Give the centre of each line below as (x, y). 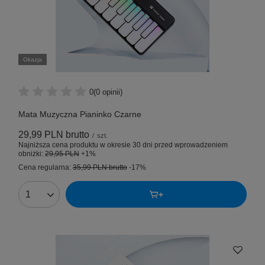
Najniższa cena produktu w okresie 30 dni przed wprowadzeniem (123, 145)
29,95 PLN (62, 154)
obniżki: (32, 154)
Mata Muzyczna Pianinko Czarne (80, 114)
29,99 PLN (41, 135)
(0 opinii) (108, 92)
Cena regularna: (46, 168)
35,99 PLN (90, 168)
